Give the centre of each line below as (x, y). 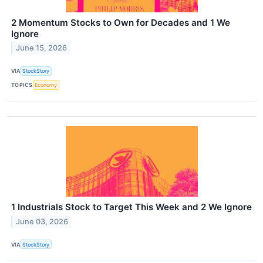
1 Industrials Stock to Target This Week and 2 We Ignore (131, 207)
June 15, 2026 (42, 48)
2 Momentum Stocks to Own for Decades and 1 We (121, 22)
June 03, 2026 (42, 221)
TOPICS (22, 85)
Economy (46, 85)
